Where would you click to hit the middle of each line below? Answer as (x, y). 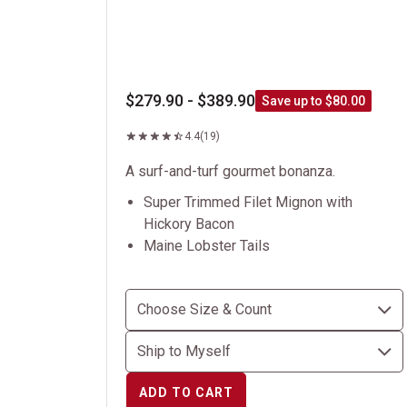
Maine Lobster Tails (207, 246)
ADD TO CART (186, 392)
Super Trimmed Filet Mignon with (248, 202)
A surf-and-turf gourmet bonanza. (230, 171)
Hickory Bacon (189, 224)
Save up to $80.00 (313, 101)
